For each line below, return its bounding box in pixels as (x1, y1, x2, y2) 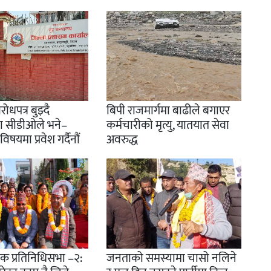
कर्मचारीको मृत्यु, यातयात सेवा (106, 115, 229, 136)
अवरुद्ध (106, 129, 138, 151)
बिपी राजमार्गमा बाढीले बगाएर (106, 100, 230, 122)
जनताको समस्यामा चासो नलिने (106, 248, 237, 269)
